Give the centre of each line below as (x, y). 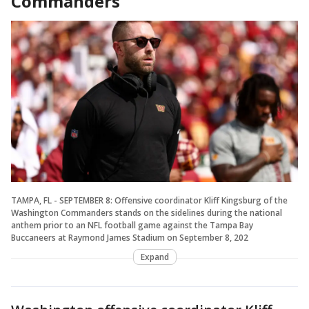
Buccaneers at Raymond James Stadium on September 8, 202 (130, 237)
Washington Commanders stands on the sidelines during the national (147, 212)
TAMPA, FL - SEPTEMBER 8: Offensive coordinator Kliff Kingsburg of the (149, 200)
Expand (154, 257)
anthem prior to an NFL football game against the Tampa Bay (132, 225)
